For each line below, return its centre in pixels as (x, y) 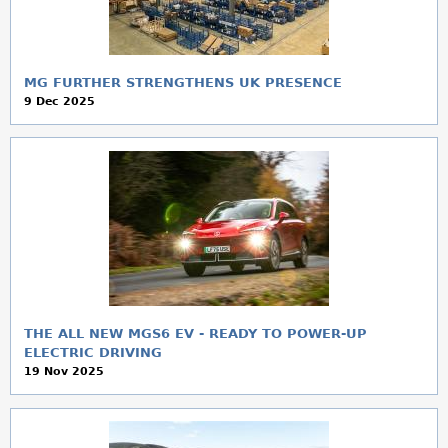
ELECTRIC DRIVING (92, 352)
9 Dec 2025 (59, 101)
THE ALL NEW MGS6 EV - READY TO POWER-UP (195, 333)
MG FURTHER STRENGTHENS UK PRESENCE (182, 82)
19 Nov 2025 (63, 371)
